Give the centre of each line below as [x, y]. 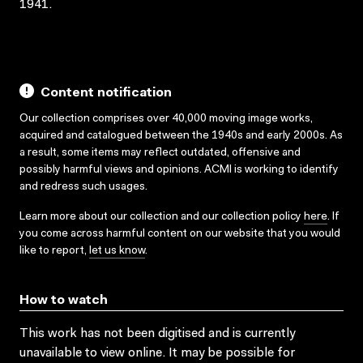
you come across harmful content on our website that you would [180, 234]
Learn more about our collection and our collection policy [162, 217]
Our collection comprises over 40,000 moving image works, [166, 119]
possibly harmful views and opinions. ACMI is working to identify [179, 170]
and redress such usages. [83, 187]
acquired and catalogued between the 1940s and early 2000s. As [181, 136]
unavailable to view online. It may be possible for [157, 353]
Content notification [106, 93]
